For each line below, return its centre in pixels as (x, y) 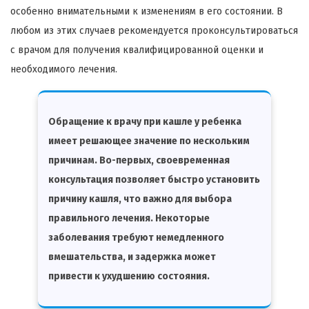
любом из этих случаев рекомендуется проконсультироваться (154, 30)
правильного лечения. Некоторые (129, 218)
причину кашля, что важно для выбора (140, 199)
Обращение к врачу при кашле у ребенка (145, 121)
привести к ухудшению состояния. (129, 276)
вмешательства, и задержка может (132, 257)
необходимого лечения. (64, 69)
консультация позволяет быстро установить (154, 179)
